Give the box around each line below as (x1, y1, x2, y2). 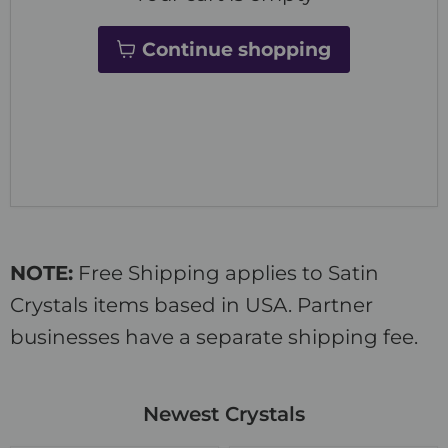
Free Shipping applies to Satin (73, 261, 379, 286)
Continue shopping (142, 38, 331, 62)
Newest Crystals (143, 402, 305, 427)
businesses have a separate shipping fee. (10, 325, 418, 350)
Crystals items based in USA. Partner (10, 293, 373, 318)
